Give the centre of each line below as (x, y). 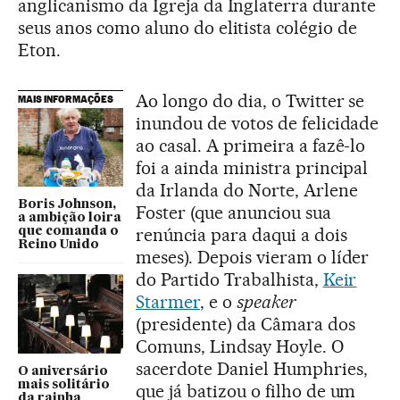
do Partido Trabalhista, (229, 279)
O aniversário (63, 371)
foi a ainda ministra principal (252, 167)
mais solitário (64, 384)
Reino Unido (58, 245)
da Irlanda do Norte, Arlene (247, 190)
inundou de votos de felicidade (258, 123)
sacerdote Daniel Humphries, (252, 368)
